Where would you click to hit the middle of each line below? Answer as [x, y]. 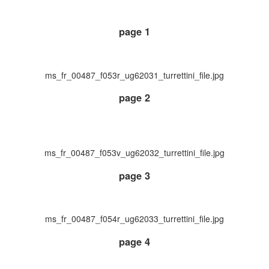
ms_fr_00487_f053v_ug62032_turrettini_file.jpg [134, 153]
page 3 [134, 175]
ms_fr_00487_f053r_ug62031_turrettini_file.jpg [134, 75]
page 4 [134, 241]
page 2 [134, 98]
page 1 [134, 32]
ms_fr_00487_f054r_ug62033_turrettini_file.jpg [134, 219]
